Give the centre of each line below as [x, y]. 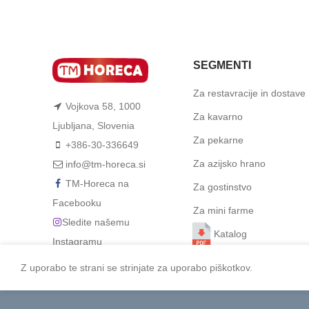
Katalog [230, 234]
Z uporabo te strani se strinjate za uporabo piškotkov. [137, 268]
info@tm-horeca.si [106, 164]
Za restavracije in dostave [249, 93]
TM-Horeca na [97, 183]
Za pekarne [218, 140]
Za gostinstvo [222, 187]
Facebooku [77, 202]
